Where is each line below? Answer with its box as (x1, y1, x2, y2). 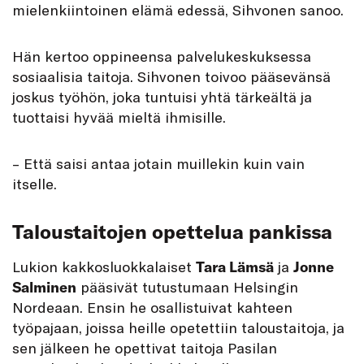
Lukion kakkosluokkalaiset (12, 258, 196, 276)
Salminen (12, 278, 76, 297)
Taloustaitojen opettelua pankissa (12, 219, 332, 245)
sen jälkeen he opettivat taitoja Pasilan (12, 339, 277, 357)
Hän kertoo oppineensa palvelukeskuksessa (12, 47, 311, 66)
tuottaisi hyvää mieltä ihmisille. (12, 108, 226, 127)
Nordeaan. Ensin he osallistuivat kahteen (12, 298, 292, 317)
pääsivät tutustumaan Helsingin (76, 278, 298, 297)
